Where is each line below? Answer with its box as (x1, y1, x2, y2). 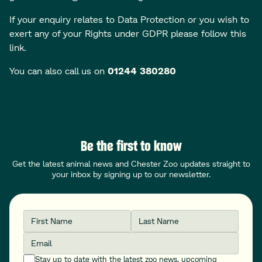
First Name (23, 211, 71, 222)
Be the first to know (80, 137, 182, 155)
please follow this (171, 27, 246, 39)
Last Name (130, 211, 178, 222)
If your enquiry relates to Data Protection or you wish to (9, 13, 249, 25)
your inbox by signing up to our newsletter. (51, 169, 211, 179)
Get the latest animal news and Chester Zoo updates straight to (12, 158, 250, 168)
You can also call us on (9, 65, 108, 76)
